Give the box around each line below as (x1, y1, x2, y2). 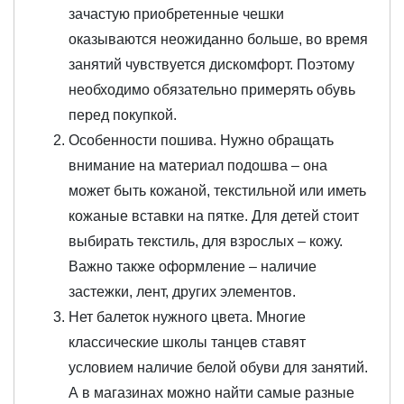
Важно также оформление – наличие (69, 259, 317, 275)
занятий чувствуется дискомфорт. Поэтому (69, 57, 354, 73)
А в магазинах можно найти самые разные (69, 385, 354, 401)
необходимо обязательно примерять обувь (69, 82, 355, 98)
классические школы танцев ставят (69, 335, 306, 351)
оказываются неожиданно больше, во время (69, 32, 368, 48)
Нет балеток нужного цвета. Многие (69, 309, 306, 326)
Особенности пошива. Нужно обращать (69, 133, 334, 149)
